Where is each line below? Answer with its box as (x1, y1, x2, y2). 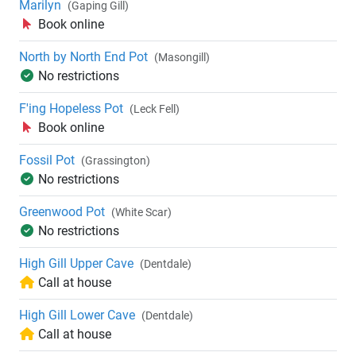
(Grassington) (81, 154, 150, 168)
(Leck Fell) (130, 103, 180, 116)
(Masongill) (154, 51, 210, 64)
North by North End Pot (19, 49, 148, 65)
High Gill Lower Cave (19, 308, 135, 323)
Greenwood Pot (19, 204, 105, 220)
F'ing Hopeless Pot (19, 101, 123, 117)
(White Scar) (111, 206, 172, 219)
